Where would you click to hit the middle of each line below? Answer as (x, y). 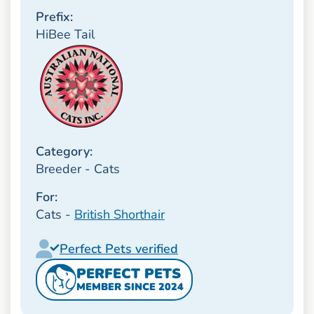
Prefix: (54, 16)
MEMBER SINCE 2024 (130, 287)
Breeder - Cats (77, 169)
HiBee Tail (65, 34)
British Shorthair (119, 214)
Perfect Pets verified (118, 249)
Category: (64, 152)
